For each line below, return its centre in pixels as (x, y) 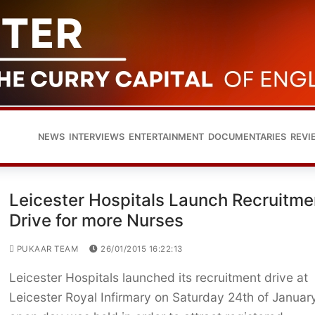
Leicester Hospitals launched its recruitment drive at (158, 279)
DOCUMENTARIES (247, 138)
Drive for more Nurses (96, 222)
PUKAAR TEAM (46, 251)
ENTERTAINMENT (166, 138)
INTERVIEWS (97, 138)
